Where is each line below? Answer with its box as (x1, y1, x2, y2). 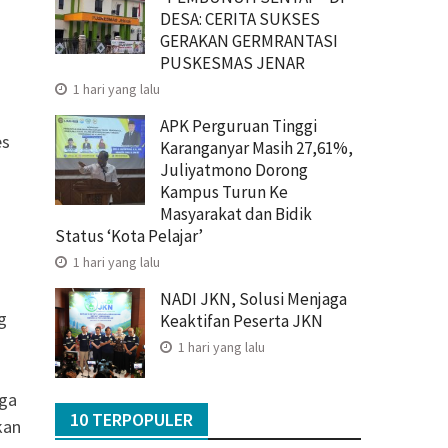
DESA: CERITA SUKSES (160, 7, 320, 30)
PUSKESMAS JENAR (160, 51, 305, 74)
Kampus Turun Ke (160, 180, 288, 203)
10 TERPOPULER (70, 407, 193, 431)
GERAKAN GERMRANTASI (160, 29, 338, 52)
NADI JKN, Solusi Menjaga (160, 287, 347, 310)
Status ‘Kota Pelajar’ (55, 224, 203, 247)
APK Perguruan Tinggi (160, 114, 317, 137)
